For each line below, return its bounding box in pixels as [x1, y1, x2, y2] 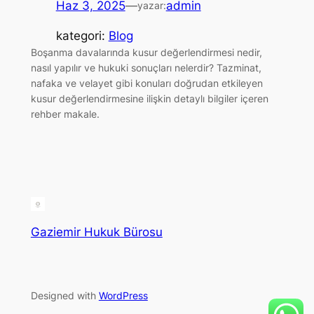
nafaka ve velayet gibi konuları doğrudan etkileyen [30, 76, 263, 89]
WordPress [98, 289, 148, 301]
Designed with [30, 289, 99, 301]
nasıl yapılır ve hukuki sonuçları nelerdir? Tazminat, [30, 61, 261, 74]
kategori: [55, 28, 109, 43]
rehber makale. [30, 107, 100, 120]
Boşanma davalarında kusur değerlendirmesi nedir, [30, 46, 262, 58]
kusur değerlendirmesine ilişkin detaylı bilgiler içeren [30, 92, 268, 104]
